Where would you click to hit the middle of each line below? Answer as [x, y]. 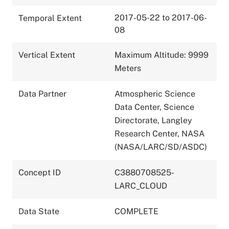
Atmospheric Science [155, 94]
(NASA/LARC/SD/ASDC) [161, 147]
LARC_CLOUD [141, 186]
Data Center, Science [154, 107]
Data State [39, 211]
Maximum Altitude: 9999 [162, 55]
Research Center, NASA [159, 133]
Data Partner [42, 94]
